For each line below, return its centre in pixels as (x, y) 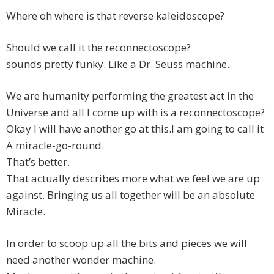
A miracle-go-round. (55, 146)
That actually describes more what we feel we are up (133, 179)
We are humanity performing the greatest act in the (130, 96)
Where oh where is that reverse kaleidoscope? (115, 16)
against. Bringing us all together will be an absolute (131, 195)
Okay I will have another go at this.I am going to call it (135, 129)
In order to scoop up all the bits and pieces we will (127, 243)
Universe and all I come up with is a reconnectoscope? (135, 113)
